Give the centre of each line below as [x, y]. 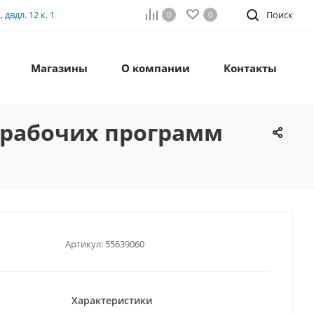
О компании [156, 68]
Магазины [59, 68]
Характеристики [112, 301]
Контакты [250, 68]
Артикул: [84, 244]
